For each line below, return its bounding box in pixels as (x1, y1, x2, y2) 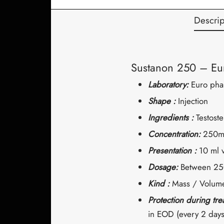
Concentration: (147, 128, 203, 140)
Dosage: (147, 161, 180, 173)
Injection (177, 95, 208, 107)
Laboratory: (147, 78, 191, 90)
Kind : (147, 177, 172, 189)
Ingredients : (147, 111, 196, 123)
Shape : (147, 95, 178, 107)
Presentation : (147, 144, 199, 156)
